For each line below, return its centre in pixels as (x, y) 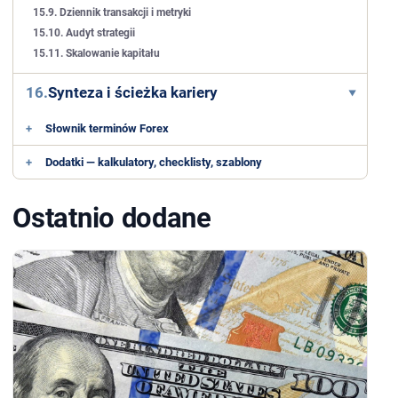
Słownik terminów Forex (107, 128)
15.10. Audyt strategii (84, 33)
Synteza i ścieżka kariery (133, 92)
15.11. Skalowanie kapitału (97, 53)
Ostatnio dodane (112, 218)
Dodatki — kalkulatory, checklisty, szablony (154, 162)
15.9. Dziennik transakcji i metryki (112, 12)
